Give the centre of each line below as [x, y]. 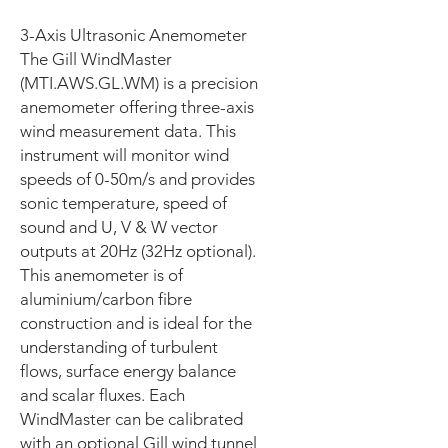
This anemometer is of [101, 275]
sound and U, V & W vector [119, 227]
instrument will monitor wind [124, 155]
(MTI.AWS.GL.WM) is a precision [139, 83]
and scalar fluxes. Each [102, 395]
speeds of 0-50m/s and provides [137, 179]
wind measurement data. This [128, 131]
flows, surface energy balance [128, 371]
